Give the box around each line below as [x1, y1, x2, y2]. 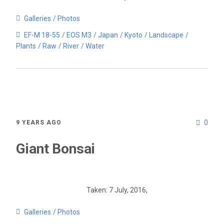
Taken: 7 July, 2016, [86, 186, 147, 194]
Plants [16, 41, 36, 50]
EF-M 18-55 [24, 30, 60, 39]
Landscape [149, 30, 183, 39]
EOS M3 [66, 30, 91, 39]
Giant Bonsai [16, 140, 95, 157]
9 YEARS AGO [16, 118, 61, 126]
